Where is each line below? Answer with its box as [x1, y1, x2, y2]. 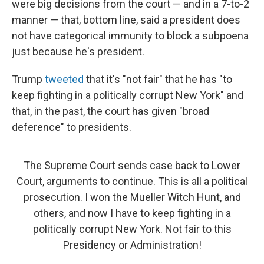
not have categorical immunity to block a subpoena [12, 29, 249, 42]
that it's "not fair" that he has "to [86, 73, 232, 86]
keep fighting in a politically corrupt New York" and [12, 89, 243, 102]
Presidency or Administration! [62, 239, 202, 252]
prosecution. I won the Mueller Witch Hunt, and [23, 191, 241, 204]
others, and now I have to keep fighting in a [33, 207, 231, 220]
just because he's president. [12, 45, 144, 58]
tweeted [45, 73, 86, 86]
